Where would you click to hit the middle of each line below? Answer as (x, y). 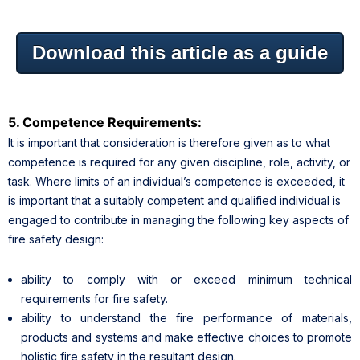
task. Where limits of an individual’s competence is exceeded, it (176, 181)
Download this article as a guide (180, 52)
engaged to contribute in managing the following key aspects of (178, 219)
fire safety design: (56, 239)
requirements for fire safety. (94, 298)
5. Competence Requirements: (105, 122)
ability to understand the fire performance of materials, (186, 317)
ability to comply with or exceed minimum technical (186, 279)
